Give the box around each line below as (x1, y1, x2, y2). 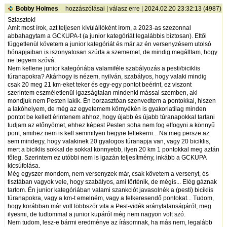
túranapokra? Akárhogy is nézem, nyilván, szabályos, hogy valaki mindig (7, 72, 207, 80)
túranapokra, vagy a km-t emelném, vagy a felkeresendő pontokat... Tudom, (7, 194, 214, 202)
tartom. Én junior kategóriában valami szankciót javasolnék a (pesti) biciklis (7, 186, 213, 194)
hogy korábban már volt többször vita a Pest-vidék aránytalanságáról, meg (7, 202, 211, 210)
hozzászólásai (65, 5, 105, 12)
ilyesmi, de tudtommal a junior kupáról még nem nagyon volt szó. (7, 210, 185, 218)
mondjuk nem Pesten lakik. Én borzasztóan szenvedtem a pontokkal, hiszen (7, 97, 216, 104)
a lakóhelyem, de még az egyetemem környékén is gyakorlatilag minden (7, 105, 206, 112)
